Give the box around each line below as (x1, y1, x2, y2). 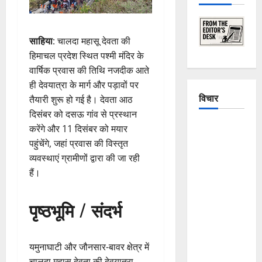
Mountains (198, 150, 238, 164)
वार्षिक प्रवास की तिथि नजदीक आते (29, 64, 149, 77)
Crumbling (198, 135, 238, 150)
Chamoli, (198, 237, 232, 252)
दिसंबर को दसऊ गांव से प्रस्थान (29, 108, 137, 121)
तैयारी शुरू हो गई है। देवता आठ (29, 93, 133, 106)
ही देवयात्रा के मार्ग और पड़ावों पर (29, 78, 139, 92)
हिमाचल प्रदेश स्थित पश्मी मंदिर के (29, 49, 144, 63)
